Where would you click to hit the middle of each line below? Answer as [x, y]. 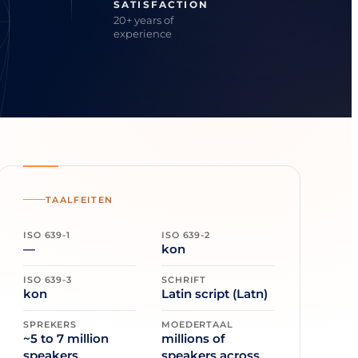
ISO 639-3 [48, 279]
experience [143, 34]
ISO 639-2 [186, 235]
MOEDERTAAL [197, 324]
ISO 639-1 [47, 235]
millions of [193, 338]
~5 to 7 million [66, 338]
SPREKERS [50, 324]
